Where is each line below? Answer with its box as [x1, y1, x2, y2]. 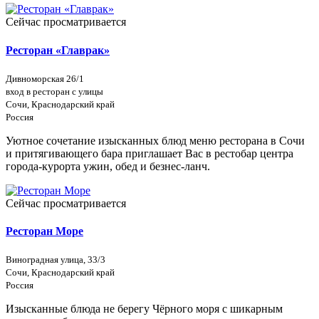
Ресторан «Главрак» [6, 43, 110, 56]
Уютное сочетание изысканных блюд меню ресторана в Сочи [6, 134, 305, 147]
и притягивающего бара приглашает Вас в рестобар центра [6, 147, 293, 159]
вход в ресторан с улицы [6, 85, 103, 97]
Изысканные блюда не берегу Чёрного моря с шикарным [6, 303, 283, 315]
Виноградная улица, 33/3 [6, 254, 105, 266]
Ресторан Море [6, 225, 83, 238]
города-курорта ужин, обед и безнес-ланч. [6, 159, 210, 172]
